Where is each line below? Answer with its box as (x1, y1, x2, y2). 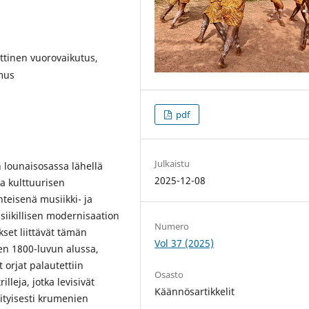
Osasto (154, 268, 184, 281)
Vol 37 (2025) (154, 237, 215, 250)
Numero (154, 220, 190, 233)
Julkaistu (154, 157, 190, 170)
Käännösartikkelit (154, 285, 235, 299)
